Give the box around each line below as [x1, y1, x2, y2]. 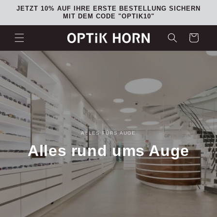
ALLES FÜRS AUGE [81, 130, 136, 136]
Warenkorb [175, 33, 212, 41]
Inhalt [14, 15, 34, 24]
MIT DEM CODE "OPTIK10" [62, 13, 155, 20]
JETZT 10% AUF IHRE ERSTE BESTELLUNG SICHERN [16, 5, 201, 12]
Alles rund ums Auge [28, 142, 189, 160]
